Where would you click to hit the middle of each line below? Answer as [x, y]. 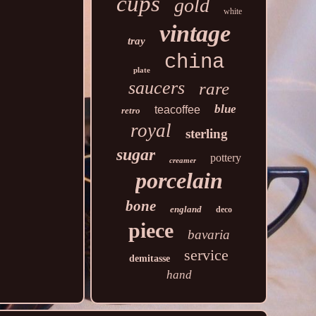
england [186, 209]
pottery [226, 158]
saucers [157, 88]
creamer [183, 160]
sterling [206, 134]
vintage [195, 34]
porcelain [179, 181]
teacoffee [178, 110]
